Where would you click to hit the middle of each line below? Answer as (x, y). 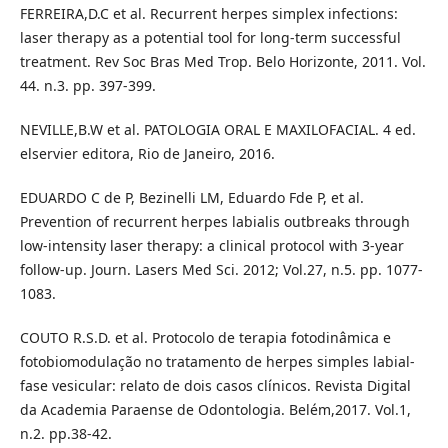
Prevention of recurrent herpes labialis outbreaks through (214, 222)
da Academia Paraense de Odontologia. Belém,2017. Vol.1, (215, 410)
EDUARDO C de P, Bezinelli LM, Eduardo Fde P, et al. (191, 198)
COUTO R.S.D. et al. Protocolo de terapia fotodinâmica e (205, 338)
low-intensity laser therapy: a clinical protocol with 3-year (211, 246)
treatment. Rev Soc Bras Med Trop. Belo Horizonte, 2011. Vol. (222, 62)
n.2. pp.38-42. (65, 434)
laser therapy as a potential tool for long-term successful (210, 38)
